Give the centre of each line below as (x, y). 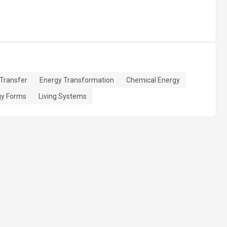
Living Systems (63, 96)
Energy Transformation (77, 80)
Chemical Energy (153, 80)
